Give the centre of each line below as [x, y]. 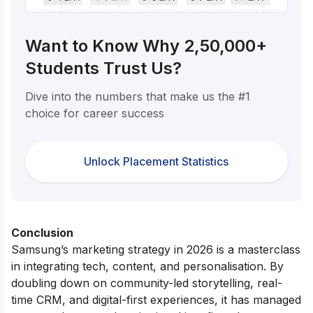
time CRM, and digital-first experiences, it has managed [156, 299]
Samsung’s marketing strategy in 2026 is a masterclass [156, 249]
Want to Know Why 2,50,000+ [146, 45]
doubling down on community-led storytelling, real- [147, 283]
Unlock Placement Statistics [156, 161]
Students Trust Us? [103, 68]
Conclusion [42, 232]
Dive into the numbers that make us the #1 [138, 96]
